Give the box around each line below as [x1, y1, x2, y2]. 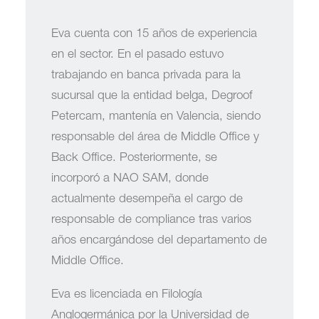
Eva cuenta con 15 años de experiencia [51, 28, 257, 41]
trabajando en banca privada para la [51, 70, 241, 82]
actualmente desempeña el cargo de [51, 194, 243, 206]
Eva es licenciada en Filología [51, 289, 202, 301]
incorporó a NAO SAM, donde [51, 173, 209, 185]
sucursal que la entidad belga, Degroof [51, 90, 252, 103]
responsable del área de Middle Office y [51, 132, 259, 144]
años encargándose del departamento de [51, 235, 267, 247]
